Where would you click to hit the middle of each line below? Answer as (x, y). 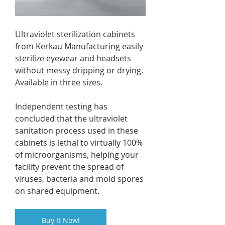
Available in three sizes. (59, 82)
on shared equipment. (57, 191)
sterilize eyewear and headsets (74, 58)
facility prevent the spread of (70, 167)
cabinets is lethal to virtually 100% (80, 143)
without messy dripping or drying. (80, 70)
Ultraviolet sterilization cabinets (76, 34)
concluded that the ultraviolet (72, 119)
